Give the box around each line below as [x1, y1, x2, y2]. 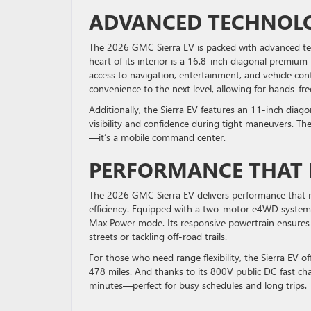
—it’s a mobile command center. [89, 130, 226, 144]
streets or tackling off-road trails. [89, 229, 227, 243]
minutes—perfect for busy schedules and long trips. [89, 278, 307, 292]
